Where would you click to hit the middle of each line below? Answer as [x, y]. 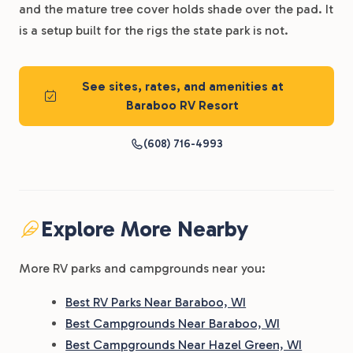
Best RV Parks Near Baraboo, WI [156, 302]
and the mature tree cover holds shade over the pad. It [176, 9]
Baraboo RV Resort [183, 105]
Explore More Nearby [144, 229]
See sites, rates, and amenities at [182, 86]
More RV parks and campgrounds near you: [142, 268]
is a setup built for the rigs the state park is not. [154, 30]
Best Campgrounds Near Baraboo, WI [173, 323]
